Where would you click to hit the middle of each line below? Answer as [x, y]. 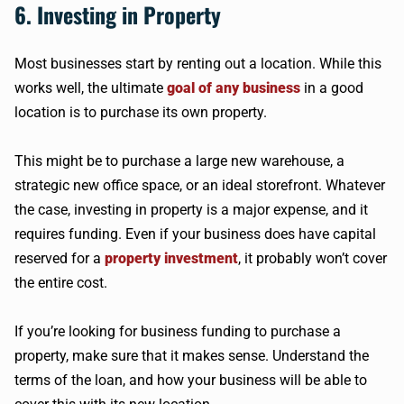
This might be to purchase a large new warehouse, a [179, 161]
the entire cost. [61, 283]
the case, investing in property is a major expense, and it [191, 210]
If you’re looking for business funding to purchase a [178, 331]
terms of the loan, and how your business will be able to [191, 380]
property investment [171, 258]
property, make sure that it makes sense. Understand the [192, 356]
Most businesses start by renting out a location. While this [198, 64]
